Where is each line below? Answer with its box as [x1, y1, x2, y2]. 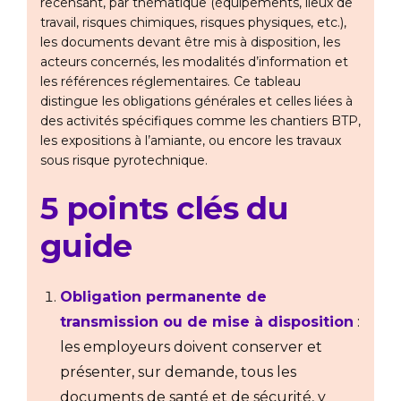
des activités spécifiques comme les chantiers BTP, [40, 113, 361, 130]
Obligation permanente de [60, 288, 267, 306]
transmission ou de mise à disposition [60, 313, 354, 331]
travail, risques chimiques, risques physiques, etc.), [40, 14, 346, 31]
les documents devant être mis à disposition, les [40, 34, 340, 51]
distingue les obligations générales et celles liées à [40, 93, 353, 110]
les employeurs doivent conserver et [60, 338, 322, 356]
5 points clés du [40, 189, 288, 228]
